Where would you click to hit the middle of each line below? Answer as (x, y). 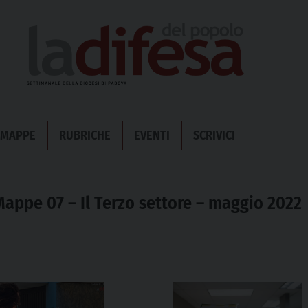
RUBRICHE (85, 135)
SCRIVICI (214, 135)
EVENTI (152, 135)
